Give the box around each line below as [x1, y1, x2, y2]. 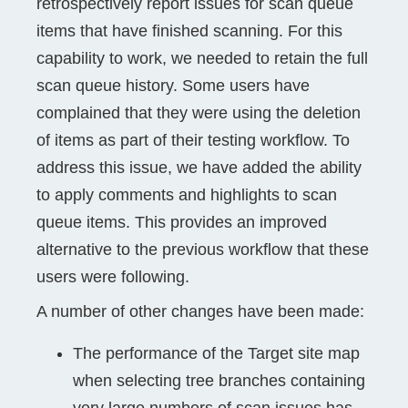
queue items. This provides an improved [36, 212, 327, 231]
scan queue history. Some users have [36, 76, 310, 95]
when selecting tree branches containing [73, 371, 365, 390]
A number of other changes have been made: [36, 301, 364, 321]
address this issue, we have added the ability [36, 158, 362, 177]
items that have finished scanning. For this [36, 21, 342, 40]
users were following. [36, 267, 189, 286]
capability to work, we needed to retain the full [36, 48, 368, 67]
